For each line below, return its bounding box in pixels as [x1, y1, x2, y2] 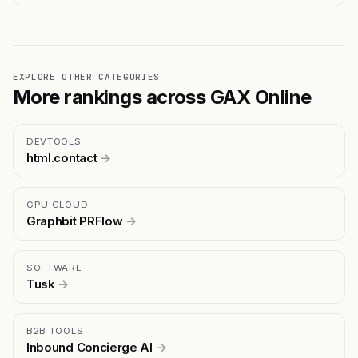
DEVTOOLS [26, 136, 82, 148]
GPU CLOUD [26, 199, 89, 211]
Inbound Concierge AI [26, 340, 156, 356]
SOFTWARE [26, 262, 82, 274]
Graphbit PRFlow [26, 213, 126, 229]
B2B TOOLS [26, 325, 84, 337]
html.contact [26, 150, 100, 166]
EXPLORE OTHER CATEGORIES [13, 71, 160, 83]
